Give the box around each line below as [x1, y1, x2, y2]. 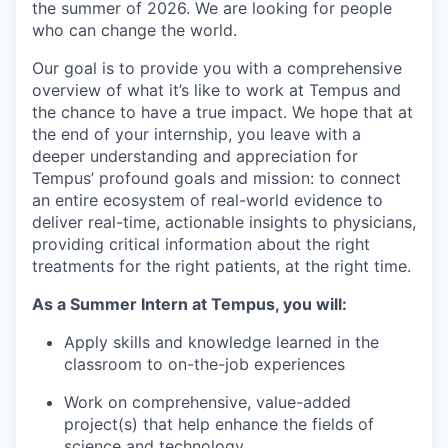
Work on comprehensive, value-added [64, 392, 351, 413]
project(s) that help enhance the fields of [64, 414, 374, 435]
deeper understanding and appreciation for [32, 146, 358, 167]
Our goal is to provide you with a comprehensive [32, 58, 402, 79]
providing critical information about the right [32, 234, 370, 255]
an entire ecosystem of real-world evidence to [32, 190, 383, 211]
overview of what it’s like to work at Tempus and [32, 80, 401, 101]
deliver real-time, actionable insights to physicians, [32, 212, 416, 233]
